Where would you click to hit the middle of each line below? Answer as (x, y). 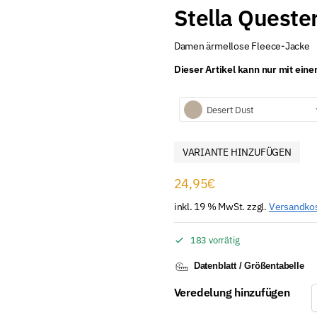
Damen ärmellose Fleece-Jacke (242, 46)
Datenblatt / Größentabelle (249, 266)
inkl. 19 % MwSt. (209, 206)
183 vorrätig (215, 240)
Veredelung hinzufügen (232, 293)
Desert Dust (230, 110)
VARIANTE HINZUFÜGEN (237, 152)
